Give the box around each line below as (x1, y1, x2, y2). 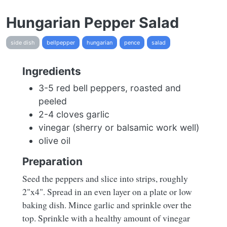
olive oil (39, 135, 70, 146)
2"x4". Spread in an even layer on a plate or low (22, 185, 192, 198)
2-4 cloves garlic (39, 109, 109, 120)
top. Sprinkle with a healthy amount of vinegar (22, 212, 190, 224)
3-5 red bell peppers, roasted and (39, 83, 181, 94)
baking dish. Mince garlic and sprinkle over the (22, 199, 192, 211)
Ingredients (22, 65, 81, 78)
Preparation (22, 155, 83, 168)
